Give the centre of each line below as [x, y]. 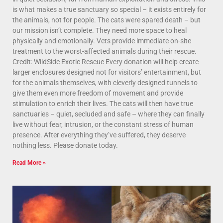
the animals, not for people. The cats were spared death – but [107, 20]
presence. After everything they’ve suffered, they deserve [99, 135]
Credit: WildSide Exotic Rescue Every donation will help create [106, 61]
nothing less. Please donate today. [65, 145]
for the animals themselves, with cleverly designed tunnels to [105, 82]
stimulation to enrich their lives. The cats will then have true [103, 103]
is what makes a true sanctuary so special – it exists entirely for [109, 9]
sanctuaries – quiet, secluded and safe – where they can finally [109, 114]
